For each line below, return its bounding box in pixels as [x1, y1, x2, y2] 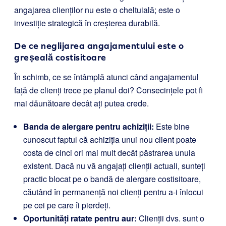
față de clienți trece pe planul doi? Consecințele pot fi [14, 84, 203, 96]
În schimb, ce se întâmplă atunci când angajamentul [14, 71, 199, 83]
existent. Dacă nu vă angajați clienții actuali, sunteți [23, 160, 205, 172]
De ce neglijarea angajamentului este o [14, 40, 184, 51]
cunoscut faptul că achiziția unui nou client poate [23, 134, 196, 145]
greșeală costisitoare [14, 52, 106, 63]
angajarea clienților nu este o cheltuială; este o [14, 4, 180, 16]
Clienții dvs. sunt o [137, 212, 204, 224]
